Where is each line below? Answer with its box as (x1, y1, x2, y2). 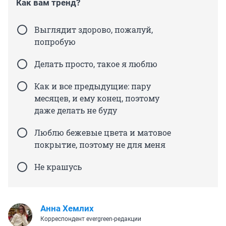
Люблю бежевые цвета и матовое (34, 127, 171, 138)
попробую (34, 36, 76, 47)
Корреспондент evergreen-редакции (40, 215, 141, 222)
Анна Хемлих (40, 203, 94, 213)
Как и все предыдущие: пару (34, 80, 151, 91)
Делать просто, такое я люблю (34, 58, 157, 69)
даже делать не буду (34, 104, 117, 116)
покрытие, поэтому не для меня (34, 139, 165, 150)
